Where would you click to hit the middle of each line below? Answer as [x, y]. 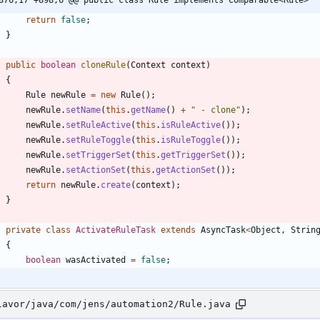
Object [266, 230]
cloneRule [103, 65]
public [21, 65]
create [116, 185]
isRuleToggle [191, 140]
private [23, 230]
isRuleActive [191, 125]
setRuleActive [98, 125]
